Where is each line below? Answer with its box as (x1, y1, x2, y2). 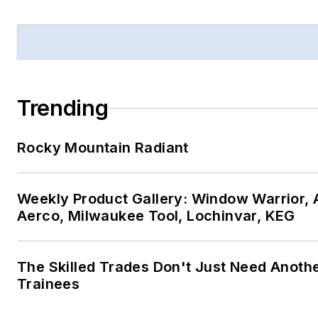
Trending (17, 95, 109, 121)
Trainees (17, 275, 80, 292)
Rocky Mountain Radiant (17, 139, 189, 156)
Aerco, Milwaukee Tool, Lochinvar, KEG (17, 207, 295, 224)
